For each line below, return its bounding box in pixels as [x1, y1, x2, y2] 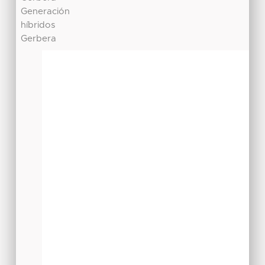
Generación [21, 7, 70, 17]
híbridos [21, 21, 56, 30]
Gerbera [21, 34, 57, 44]
